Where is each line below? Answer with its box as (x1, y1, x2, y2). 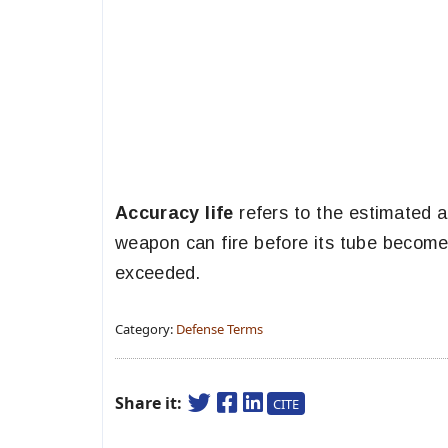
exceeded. (115, 263, 201, 283)
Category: (115, 320, 176, 338)
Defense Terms (176, 320, 263, 338)
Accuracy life (115, 203, 234, 223)
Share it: (115, 392, 186, 414)
